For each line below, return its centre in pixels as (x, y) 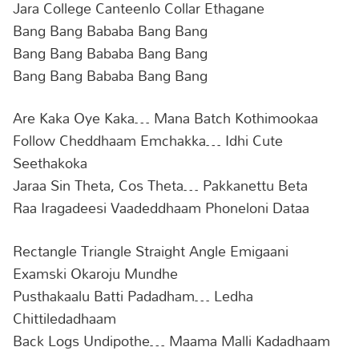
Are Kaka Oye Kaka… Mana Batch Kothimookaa (165, 118)
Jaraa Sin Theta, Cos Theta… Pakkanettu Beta (160, 186)
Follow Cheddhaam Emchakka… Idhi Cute (148, 141)
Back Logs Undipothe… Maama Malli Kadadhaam (171, 340)
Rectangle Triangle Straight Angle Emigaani (151, 250)
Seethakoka (50, 163)
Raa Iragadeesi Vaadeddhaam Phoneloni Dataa (161, 208)
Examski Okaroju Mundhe (95, 273)
